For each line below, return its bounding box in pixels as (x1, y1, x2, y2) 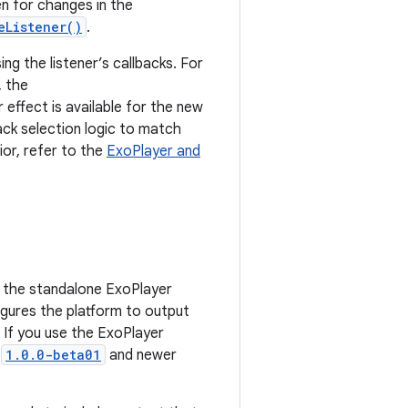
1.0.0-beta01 (5, 346, 101, 363)
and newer (106, 346, 177, 364)
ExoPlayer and (107, 142, 200, 160)
